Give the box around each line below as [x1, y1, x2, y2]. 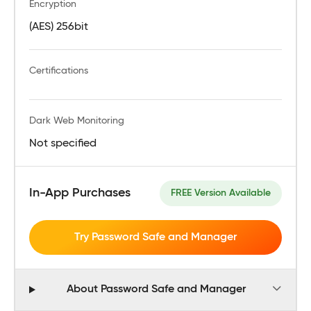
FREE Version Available [171, 187, 271, 198]
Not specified [29, 137, 96, 149]
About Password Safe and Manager [67, 284, 246, 296]
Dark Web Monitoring [29, 115, 124, 126]
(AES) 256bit [29, 21, 88, 33]
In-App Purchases [29, 186, 131, 199]
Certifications [29, 65, 88, 76]
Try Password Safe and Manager [74, 231, 237, 243]
